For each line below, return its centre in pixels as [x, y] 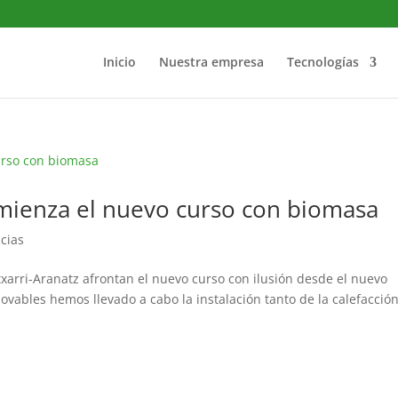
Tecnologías [322, 62]
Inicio [119, 62]
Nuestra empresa [211, 62]
